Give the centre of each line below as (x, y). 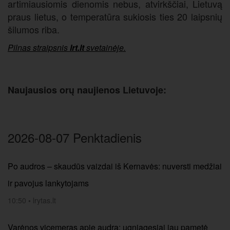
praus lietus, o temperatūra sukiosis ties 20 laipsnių (115, 16)
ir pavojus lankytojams (48, 183)
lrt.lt (77, 47)
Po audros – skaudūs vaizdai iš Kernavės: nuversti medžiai (115, 166)
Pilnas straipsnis (39, 47)
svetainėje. (105, 47)
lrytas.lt (44, 200)
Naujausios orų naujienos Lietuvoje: (87, 90)
